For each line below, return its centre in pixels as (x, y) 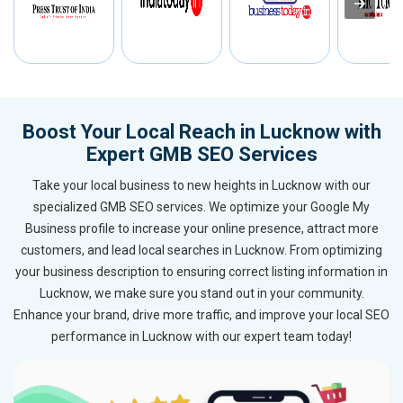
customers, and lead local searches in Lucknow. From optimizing (201, 251)
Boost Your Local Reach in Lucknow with (201, 132)
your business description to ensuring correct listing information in (201, 272)
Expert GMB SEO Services (201, 155)
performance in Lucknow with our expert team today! (201, 337)
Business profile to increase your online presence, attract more (201, 229)
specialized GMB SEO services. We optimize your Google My (201, 207)
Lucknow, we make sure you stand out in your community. (201, 294)
